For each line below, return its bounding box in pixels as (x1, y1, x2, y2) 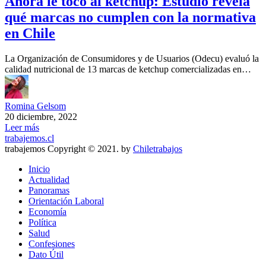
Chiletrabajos (133, 144, 182, 154)
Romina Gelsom (5, 101, 66, 112)
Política (28, 217, 56, 228)
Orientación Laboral (28, 196, 104, 207)
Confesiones (28, 239, 75, 249)
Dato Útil (28, 249, 64, 260)
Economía (28, 207, 66, 217)
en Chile (5, 26, 55, 42)
